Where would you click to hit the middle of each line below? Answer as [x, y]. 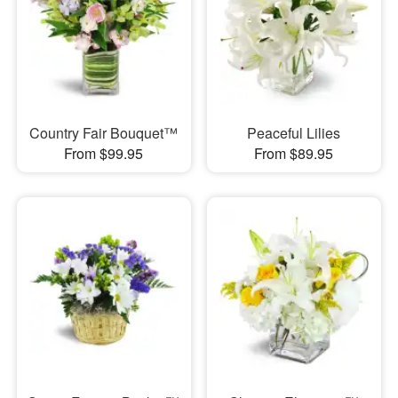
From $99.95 [104, 154]
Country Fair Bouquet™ [104, 133]
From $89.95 [294, 154]
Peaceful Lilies [294, 133]
